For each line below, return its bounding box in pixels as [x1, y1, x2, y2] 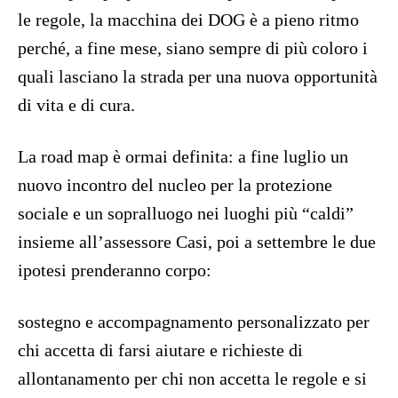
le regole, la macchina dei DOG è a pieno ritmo [18, 10, 359, 30]
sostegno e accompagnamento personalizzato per [18, 312, 370, 332]
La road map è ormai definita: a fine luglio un [18, 147, 348, 167]
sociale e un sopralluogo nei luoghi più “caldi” [18, 203, 354, 224]
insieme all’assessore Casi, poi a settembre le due [18, 232, 376, 252]
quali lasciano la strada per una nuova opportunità [18, 67, 378, 87]
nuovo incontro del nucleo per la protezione [18, 175, 332, 195]
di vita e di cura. [18, 95, 135, 115]
